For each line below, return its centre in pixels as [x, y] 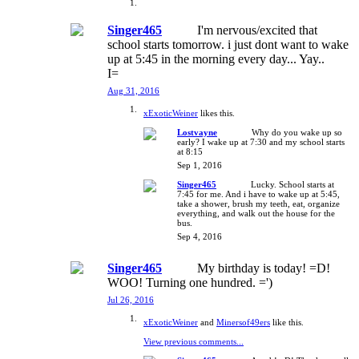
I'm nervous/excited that [257, 30]
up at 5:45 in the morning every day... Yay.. [216, 58]
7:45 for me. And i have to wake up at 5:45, [258, 194]
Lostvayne [197, 132]
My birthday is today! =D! [264, 268]
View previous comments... [194, 341]
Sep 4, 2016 [200, 236]
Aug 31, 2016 [133, 90]
